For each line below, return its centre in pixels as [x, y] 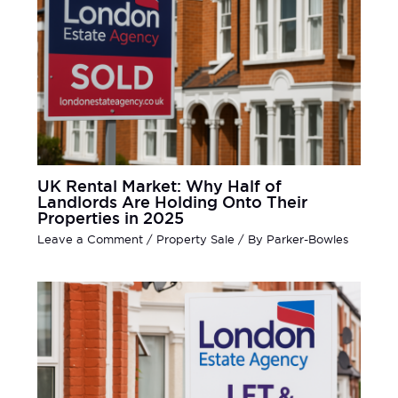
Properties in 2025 [110, 218]
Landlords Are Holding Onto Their [172, 202]
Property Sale [195, 239]
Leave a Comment [90, 239]
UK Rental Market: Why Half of [159, 186]
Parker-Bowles [307, 239]
